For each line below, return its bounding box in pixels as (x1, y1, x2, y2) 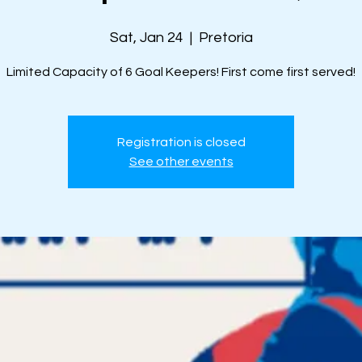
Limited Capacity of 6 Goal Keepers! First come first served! (6, 65, 356, 78)
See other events (128, 155, 234, 168)
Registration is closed (116, 136, 246, 149)
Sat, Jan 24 (109, 30, 183, 45)
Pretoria (198, 30, 253, 45)
